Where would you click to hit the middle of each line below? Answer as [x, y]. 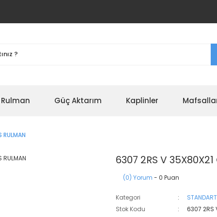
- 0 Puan [166, 178]
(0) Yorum [138, 178]
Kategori [128, 197]
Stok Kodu [131, 209]
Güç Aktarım [78, 101]
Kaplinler [142, 101]
